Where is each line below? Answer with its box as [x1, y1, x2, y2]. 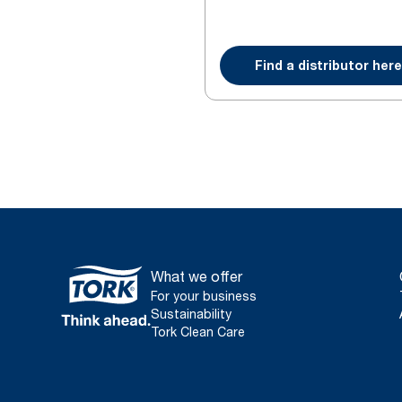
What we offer [151, 267, 242, 285]
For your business [151, 288, 257, 303]
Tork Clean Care [151, 324, 245, 339]
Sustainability [151, 306, 232, 321]
